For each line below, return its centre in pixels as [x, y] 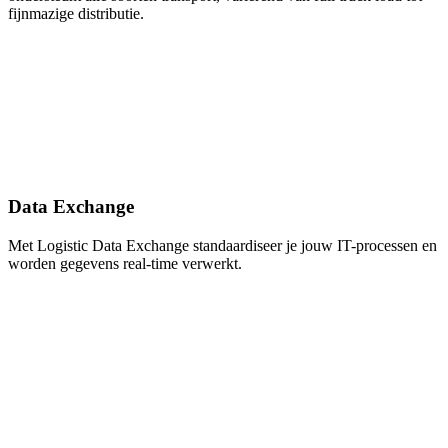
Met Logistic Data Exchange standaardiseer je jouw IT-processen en [222, 245]
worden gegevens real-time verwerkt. [125, 263]
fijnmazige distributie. [76, 14]
